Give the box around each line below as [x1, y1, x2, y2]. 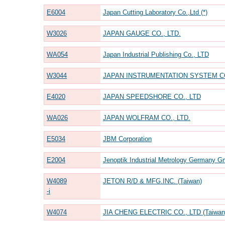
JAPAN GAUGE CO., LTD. [102, 29, 181, 37]
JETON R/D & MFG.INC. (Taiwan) [102, 177, 202, 185]
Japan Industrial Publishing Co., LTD [102, 50, 209, 58]
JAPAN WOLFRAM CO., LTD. [102, 114, 190, 122]
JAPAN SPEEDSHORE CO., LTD [102, 92, 201, 100]
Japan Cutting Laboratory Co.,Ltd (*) [102, 8, 207, 16]
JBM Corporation [102, 135, 152, 143]
